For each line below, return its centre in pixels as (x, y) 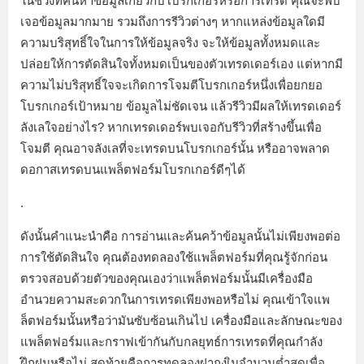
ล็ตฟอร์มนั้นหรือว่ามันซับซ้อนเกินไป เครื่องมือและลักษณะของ (181, 321)
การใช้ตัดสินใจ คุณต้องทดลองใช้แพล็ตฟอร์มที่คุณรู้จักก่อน (174, 258)
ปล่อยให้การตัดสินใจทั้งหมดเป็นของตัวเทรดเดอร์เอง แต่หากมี (182, 64)
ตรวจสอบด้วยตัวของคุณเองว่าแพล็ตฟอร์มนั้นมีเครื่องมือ (167, 279)
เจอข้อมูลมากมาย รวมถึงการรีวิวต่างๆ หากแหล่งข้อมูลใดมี (173, 22)
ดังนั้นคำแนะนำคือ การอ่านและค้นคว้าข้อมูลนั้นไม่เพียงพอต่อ (180, 236)
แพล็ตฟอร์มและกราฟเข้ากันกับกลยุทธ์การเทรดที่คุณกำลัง (171, 342)
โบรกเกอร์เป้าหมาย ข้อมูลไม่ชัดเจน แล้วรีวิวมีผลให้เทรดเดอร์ (181, 106)
